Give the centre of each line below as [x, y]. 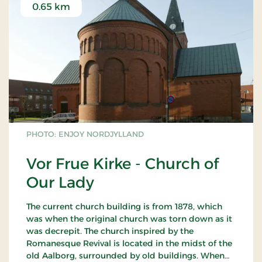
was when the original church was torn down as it [129, 218]
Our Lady [60, 182]
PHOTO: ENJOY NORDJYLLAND [85, 134]
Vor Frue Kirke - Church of [123, 163]
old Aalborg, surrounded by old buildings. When [125, 255]
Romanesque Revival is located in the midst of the [129, 243]
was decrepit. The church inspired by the [110, 231]
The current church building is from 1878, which [124, 206]
